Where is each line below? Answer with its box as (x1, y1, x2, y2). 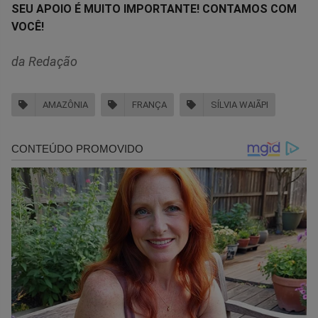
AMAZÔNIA (43, 99, 88, 111)
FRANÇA (132, 99, 167, 111)
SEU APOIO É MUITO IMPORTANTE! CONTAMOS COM (11, 1, 297, 16)
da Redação (11, 53, 77, 69)
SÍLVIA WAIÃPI (211, 99, 268, 111)
